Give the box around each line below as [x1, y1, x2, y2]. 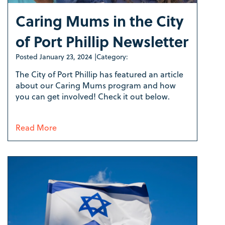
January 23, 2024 [40, 51, 92, 62]
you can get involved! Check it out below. [16, 90, 172, 102]
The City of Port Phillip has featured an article [16, 68, 183, 80]
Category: [96, 51, 128, 62]
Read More [16, 122, 57, 134]
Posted [16, 51, 40, 62]
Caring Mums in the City [16, 10, 184, 32]
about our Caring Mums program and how [16, 79, 176, 91]
